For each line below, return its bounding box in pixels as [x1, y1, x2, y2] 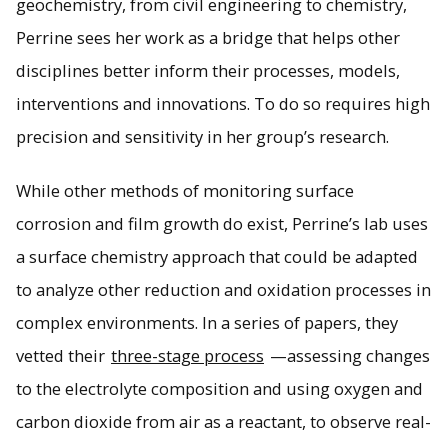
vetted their [16, 343, 109, 367]
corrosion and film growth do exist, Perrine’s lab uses [16, 211, 428, 235]
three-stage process [111, 343, 264, 367]
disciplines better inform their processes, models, [16, 58, 400, 82]
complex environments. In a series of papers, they [16, 310, 398, 334]
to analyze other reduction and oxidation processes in [16, 277, 431, 301]
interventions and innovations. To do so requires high [16, 91, 430, 115]
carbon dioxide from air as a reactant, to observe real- [16, 409, 431, 433]
